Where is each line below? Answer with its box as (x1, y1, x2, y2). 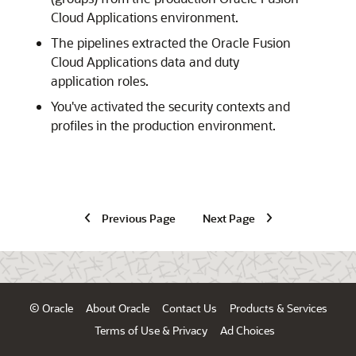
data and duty (157, 53, 239, 70)
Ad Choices (219, 323, 275, 337)
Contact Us (161, 301, 217, 315)
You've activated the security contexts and (51, 98, 290, 114)
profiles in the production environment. (51, 117, 276, 133)
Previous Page (101, 211, 176, 225)
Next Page (202, 211, 255, 225)
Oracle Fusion (211, 34, 291, 51)
